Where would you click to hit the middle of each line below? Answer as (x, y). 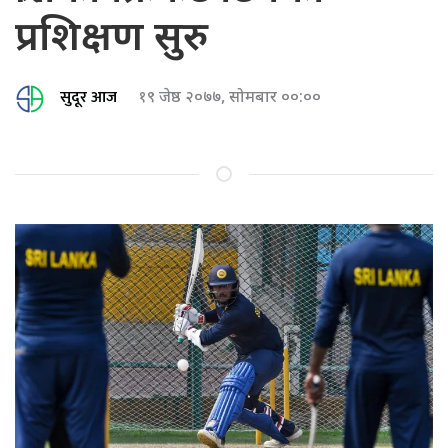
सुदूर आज (88, 98)
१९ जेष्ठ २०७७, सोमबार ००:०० (229, 98)
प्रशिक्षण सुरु (111, 39)
